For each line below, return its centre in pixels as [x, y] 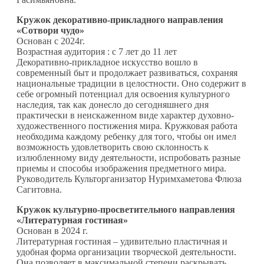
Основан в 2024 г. [52, 230]
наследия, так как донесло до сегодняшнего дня [113, 104]
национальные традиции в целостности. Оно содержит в [131, 83]
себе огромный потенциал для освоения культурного [123, 94]
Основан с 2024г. [51, 41]
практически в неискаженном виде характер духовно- [125, 115]
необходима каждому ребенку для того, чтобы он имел [126, 136]
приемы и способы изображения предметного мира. [121, 168]
